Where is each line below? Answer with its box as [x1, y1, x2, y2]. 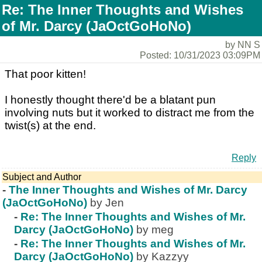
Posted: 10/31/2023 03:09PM [140, 50, 260, 60]
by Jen [90, 196, 124, 209]
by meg [136, 223, 174, 236]
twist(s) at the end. [5, 119, 96, 132]
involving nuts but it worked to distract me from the [5, 106, 254, 119]
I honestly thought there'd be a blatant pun [5, 94, 216, 106]
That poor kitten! [5, 68, 86, 80]
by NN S [225, 40, 260, 50]
